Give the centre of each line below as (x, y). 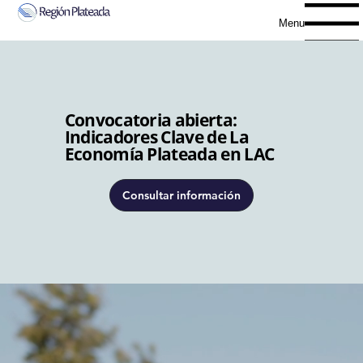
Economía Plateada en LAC (169, 154)
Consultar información (181, 196)
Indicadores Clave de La (156, 137)
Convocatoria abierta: (151, 120)
